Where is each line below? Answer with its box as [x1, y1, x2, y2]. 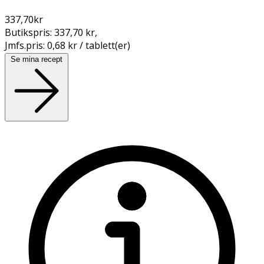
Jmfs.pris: [5, 38, 47, 52]
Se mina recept [11, 54, 62, 64]
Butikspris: [5, 25, 54, 39]
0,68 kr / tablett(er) [47, 38, 130, 52]
